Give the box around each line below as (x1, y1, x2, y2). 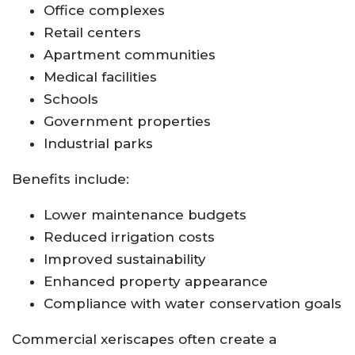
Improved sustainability (44, 250, 206, 267)
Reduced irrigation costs (44, 228, 215, 245)
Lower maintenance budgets (44, 206, 246, 223)
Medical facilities (44, 68, 157, 85)
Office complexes (44, 2, 165, 18)
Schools (44, 90, 98, 107)
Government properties (44, 113, 211, 129)
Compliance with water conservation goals (44, 295, 342, 311)
